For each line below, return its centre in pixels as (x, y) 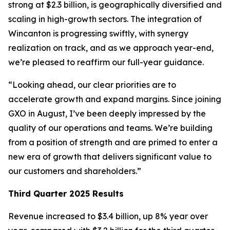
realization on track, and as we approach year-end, (111, 48)
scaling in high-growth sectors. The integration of (105, 19)
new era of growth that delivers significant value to (110, 157)
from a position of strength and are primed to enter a (113, 142)
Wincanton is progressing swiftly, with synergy (98, 33)
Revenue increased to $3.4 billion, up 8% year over (108, 216)
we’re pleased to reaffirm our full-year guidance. (106, 62)
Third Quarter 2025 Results (66, 194)
